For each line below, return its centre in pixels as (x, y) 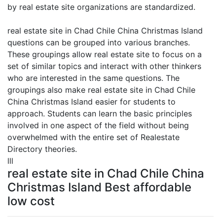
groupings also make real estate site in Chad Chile (101, 90)
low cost (31, 201)
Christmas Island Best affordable (99, 187)
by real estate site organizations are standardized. (101, 7)
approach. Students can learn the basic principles (100, 113)
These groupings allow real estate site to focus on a (105, 54)
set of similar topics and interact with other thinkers (104, 66)
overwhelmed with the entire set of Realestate (93, 137)
